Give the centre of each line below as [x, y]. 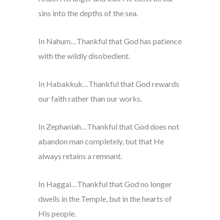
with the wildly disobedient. [84, 56]
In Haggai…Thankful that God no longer [105, 184]
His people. [57, 214]
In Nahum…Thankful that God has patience [110, 41]
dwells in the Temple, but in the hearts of [105, 199]
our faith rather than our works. [90, 99]
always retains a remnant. [80, 156]
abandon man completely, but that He [101, 141]
